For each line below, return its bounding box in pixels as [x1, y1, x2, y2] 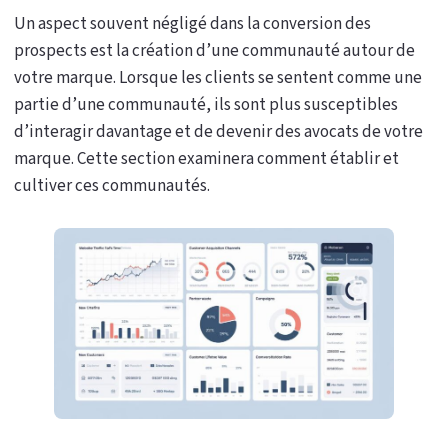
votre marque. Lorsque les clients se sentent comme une [14, 66, 422, 91]
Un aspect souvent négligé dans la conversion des [14, 12, 371, 37]
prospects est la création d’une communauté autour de [14, 39, 415, 64]
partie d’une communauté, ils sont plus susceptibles [14, 93, 398, 118]
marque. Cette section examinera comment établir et [14, 147, 399, 172]
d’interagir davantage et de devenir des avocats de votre [14, 120, 423, 145]
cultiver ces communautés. [14, 174, 210, 199]
